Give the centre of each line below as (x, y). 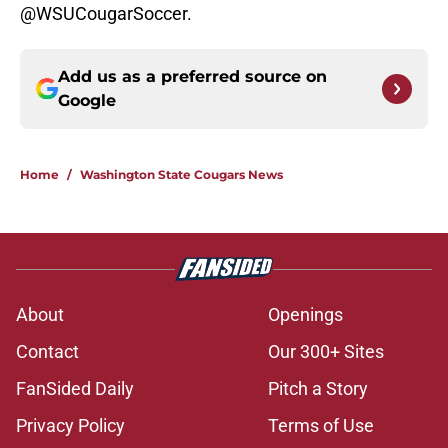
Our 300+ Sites (326, 352)
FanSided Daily (75, 389)
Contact (47, 352)
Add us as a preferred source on (192, 77)
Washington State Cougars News (181, 175)
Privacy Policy (70, 426)
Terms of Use (321, 426)
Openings (305, 315)
